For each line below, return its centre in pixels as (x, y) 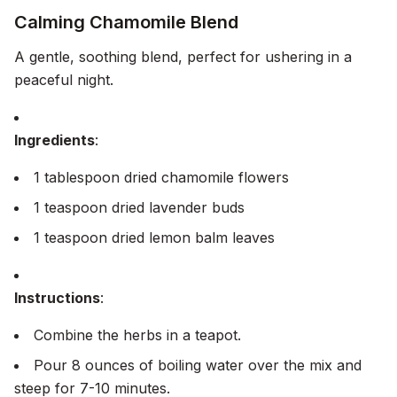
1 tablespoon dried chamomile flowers (161, 177)
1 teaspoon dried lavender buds (139, 207)
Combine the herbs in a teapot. (137, 335)
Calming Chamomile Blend (126, 22)
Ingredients (54, 140)
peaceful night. (64, 80)
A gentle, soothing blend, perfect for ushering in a (183, 57)
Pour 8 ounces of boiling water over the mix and (198, 365)
